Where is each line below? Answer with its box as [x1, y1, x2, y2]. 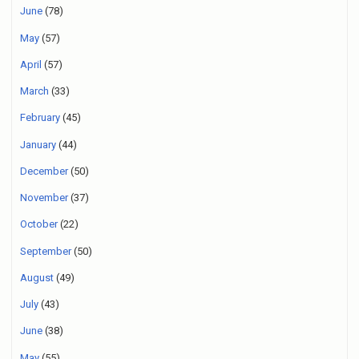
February [20, 111, 60, 124]
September [20, 244, 71, 257]
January [20, 138, 56, 151]
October [20, 218, 58, 231]
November [20, 192, 68, 204]
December [20, 164, 68, 177]
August [20, 271, 54, 284]
